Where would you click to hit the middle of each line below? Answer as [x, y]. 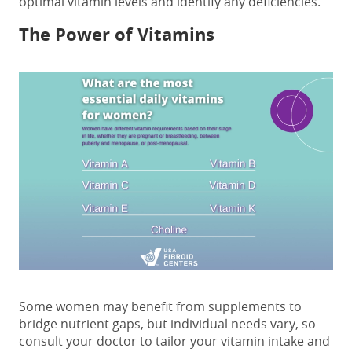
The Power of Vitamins [117, 34]
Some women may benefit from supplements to [160, 306]
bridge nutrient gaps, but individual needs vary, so [167, 323]
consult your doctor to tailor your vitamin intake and [174, 341]
